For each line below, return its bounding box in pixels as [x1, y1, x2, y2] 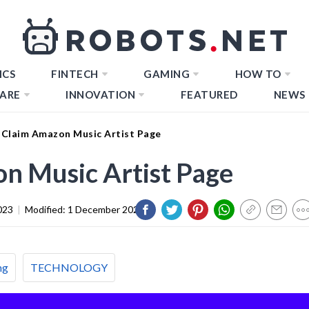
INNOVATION [66, 88, 135, 101]
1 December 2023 [68, 203, 144, 215]
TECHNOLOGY [30, 260, 108, 274]
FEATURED [180, 88, 238, 101]
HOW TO [235, 68, 281, 80]
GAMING [143, 68, 190, 80]
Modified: [25, 203, 68, 215]
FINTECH [51, 68, 99, 80]
